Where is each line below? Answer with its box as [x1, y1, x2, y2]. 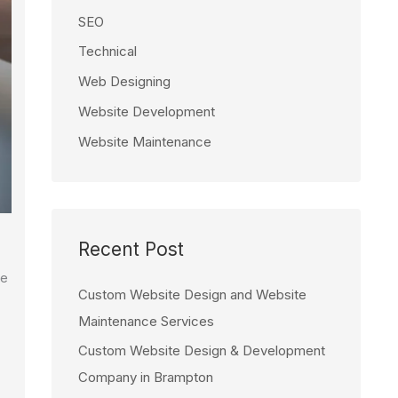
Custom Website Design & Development [78, 342, 325, 360]
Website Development [78, 102, 215, 120]
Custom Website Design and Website [78, 285, 306, 303]
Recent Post [78, 237, 184, 260]
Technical [78, 43, 137, 60]
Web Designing [78, 73, 171, 90]
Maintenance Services [78, 312, 214, 330]
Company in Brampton [78, 369, 213, 386]
